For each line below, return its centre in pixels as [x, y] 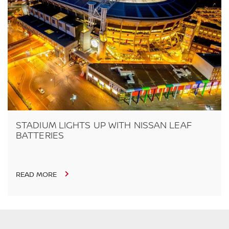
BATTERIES [40, 136]
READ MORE [37, 175]
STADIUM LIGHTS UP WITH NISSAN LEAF [104, 126]
